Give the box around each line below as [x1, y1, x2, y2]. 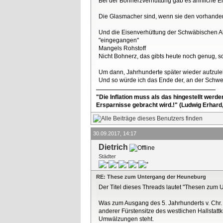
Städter [99, 153, 116, 159]
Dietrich [99, 142, 128, 151]
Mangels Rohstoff [99, 45, 146, 52]
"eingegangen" [99, 37, 139, 44]
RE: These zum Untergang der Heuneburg [96, 173, 206, 180]
